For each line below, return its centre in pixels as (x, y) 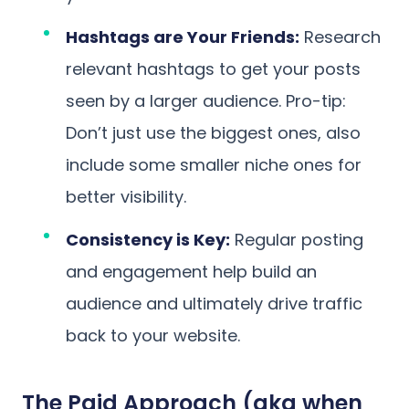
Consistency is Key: (148, 240)
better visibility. (126, 197)
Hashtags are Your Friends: (183, 37)
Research (340, 37)
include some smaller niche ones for (214, 165)
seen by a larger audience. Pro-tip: (206, 101)
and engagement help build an (191, 272)
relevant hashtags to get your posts (213, 69)
